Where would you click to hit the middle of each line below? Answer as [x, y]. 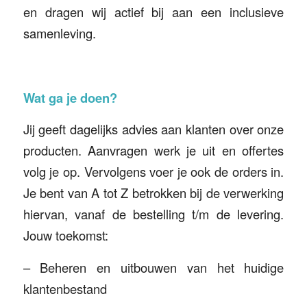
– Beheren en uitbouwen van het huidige [153, 267]
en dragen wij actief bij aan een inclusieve [153, 12]
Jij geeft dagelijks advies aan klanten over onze [153, 129]
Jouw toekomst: [65, 235]
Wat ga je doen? [70, 97]
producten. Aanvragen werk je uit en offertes [153, 150]
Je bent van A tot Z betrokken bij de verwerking [153, 193]
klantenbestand [65, 288]
